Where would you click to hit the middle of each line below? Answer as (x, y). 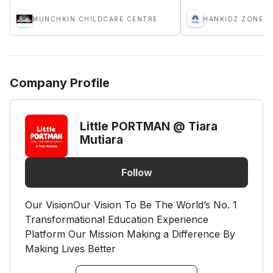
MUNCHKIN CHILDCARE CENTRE (95, 19)
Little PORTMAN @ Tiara (149, 126)
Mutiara (101, 140)
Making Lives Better (70, 249)
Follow (136, 172)
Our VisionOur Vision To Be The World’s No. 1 (131, 205)
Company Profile (60, 83)
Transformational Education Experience (117, 219)
